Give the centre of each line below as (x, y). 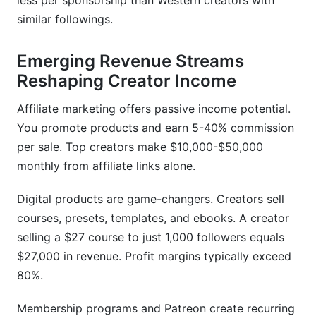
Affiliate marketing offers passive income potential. (154, 109)
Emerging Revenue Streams (130, 61)
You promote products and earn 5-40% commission (156, 128)
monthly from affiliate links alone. (106, 166)
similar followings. (65, 19)
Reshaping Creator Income (127, 81)
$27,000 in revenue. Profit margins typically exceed (154, 256)
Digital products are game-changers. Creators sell (151, 199)
